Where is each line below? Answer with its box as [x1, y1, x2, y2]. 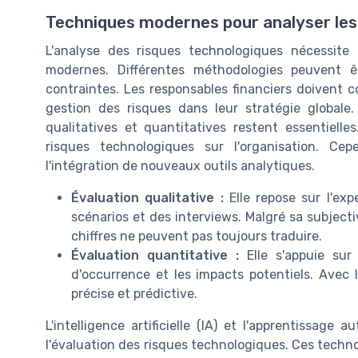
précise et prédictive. [71, 286, 197, 302]
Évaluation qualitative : [71, 190, 224, 206]
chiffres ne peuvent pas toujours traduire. [71, 229, 322, 245]
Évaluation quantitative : [71, 248, 240, 264]
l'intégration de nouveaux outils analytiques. [46, 158, 315, 174]
